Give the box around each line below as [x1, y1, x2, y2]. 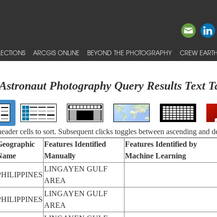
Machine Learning [124, 152, 186, 160]
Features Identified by [124, 140, 197, 148]
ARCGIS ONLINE [33, 48, 79, 57]
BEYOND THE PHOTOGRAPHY [87, 48, 172, 57]
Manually [44, 152, 76, 160]
